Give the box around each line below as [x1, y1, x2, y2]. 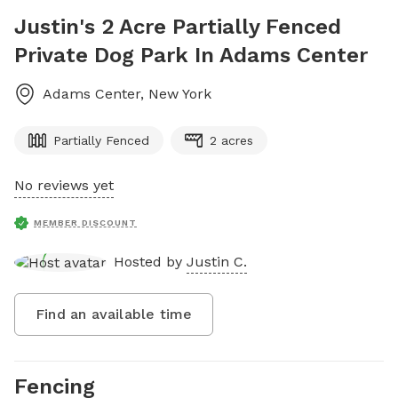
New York [148, 85, 211, 102]
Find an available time [36, 305, 193, 322]
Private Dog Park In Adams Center [14, 43, 368, 68]
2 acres [210, 133, 253, 147]
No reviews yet [14, 177, 114, 194]
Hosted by [114, 252, 187, 270]
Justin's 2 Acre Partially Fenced [14, 14, 341, 39]
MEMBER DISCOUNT [34, 218, 137, 227]
